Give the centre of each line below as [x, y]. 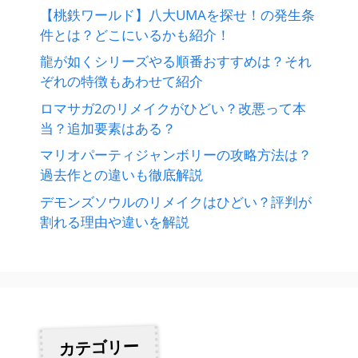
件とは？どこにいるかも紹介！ [135, 34]
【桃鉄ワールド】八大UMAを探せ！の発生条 [177, 14]
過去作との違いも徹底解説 [121, 175]
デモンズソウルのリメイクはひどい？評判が [176, 201]
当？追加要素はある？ [108, 128]
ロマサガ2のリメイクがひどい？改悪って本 [173, 108]
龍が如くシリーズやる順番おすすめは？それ [176, 61]
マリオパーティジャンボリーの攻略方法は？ [176, 155]
